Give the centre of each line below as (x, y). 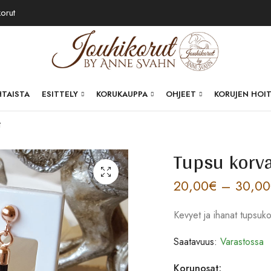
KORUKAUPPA (122, 94)
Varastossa (240, 241)
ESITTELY (60, 94)
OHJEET (181, 94)
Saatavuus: (195, 241)
